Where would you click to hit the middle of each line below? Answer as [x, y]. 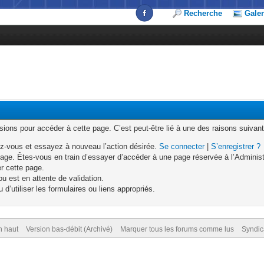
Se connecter [182, 146]
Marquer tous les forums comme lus [177, 229]
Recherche [203, 13]
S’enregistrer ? [236, 146]
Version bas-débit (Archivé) [69, 229]
